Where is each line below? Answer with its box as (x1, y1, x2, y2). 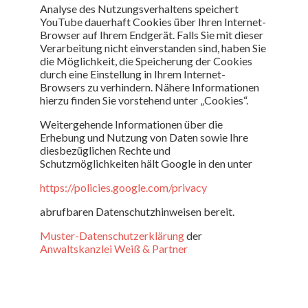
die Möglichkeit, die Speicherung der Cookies (40, 54, 252, 67)
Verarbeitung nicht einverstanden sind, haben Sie (40, 41, 266, 54)
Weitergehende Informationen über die (40, 117, 223, 131)
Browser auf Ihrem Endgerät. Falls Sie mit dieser (40, 27, 263, 41)
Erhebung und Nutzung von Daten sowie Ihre (40, 130, 248, 144)
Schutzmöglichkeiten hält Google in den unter (40, 156, 252, 170)
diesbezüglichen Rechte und (40, 143, 170, 157)
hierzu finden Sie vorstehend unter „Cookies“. (40, 93, 248, 107)
